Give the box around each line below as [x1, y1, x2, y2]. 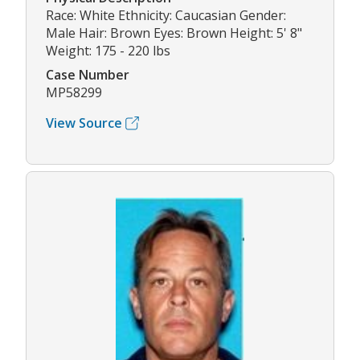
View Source [46, 114, 122, 133]
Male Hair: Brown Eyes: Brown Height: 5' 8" [46, 24, 302, 43]
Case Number [46, 66, 129, 84]
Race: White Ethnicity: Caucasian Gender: [46, 6, 286, 25]
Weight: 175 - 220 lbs [46, 42, 170, 60]
